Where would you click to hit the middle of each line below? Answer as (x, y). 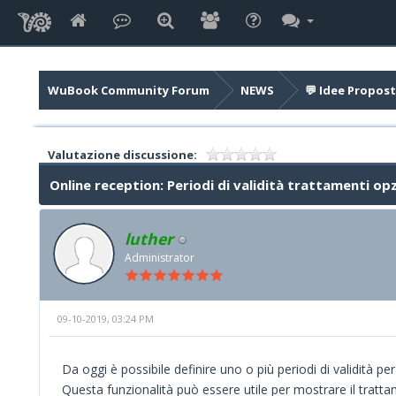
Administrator (160, 258)
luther (149, 239)
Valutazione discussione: (122, 155)
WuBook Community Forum (128, 90)
